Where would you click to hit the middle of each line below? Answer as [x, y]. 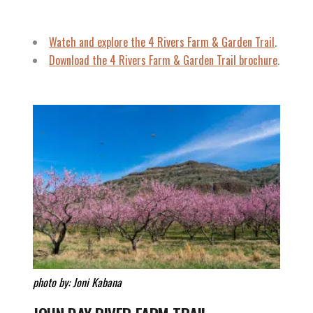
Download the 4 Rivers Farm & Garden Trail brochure [163, 60]
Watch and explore [89, 42]
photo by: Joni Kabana [78, 282]
